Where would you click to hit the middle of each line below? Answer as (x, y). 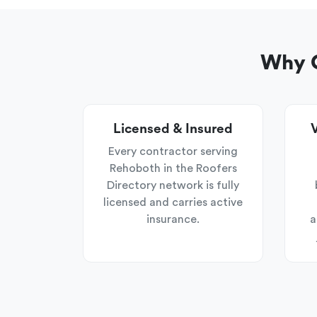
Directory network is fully (173, 185)
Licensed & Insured (173, 129)
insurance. (173, 219)
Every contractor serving (173, 151)
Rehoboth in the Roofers (173, 168)
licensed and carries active (173, 202)
